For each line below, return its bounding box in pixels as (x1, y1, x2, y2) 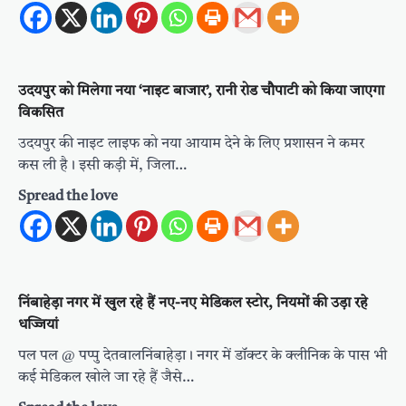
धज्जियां (18, 318, 58, 333)
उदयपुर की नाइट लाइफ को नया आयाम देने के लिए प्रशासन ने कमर (18, 137, 364, 152)
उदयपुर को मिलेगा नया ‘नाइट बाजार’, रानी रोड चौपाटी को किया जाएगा (18, 84, 384, 100)
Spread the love (18, 189, 118, 205)
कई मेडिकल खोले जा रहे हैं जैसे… (18, 371, 194, 386)
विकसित (18, 106, 63, 121)
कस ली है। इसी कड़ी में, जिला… (18, 159, 187, 174)
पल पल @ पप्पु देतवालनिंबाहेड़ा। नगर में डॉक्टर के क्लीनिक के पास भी (18, 349, 387, 364)
